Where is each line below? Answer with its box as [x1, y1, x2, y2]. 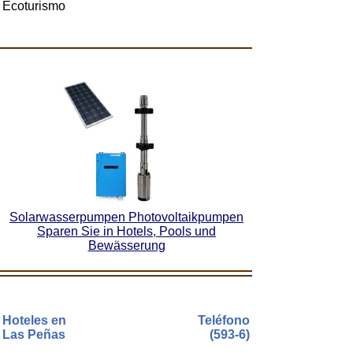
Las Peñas [2, 328, 65, 341]
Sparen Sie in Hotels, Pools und [37, 225, 216, 238]
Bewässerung [87, 239, 165, 252]
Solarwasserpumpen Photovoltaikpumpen [9, 210, 243, 224]
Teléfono [198, 314, 250, 327]
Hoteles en [2, 314, 66, 327]
